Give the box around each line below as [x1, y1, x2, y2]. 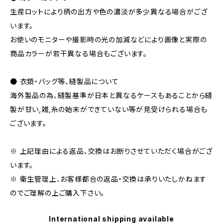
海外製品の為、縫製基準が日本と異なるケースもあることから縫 [10, 91, 213, 100]
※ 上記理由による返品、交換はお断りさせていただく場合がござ [10, 147, 213, 155]
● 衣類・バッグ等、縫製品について [10, 77, 119, 86]
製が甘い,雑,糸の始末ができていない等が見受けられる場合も [10, 105, 208, 113]
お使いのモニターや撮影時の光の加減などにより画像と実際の [10, 35, 207, 44]
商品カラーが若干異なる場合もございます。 [10, 49, 148, 58]
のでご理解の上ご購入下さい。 [10, 189, 105, 197]
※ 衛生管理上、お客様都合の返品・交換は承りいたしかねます [10, 175, 207, 183]
